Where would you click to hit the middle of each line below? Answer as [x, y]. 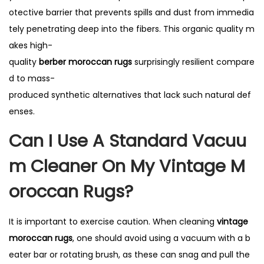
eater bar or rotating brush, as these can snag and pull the [131, 255]
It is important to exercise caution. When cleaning [113, 222]
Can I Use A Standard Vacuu [128, 141]
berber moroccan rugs [85, 62]
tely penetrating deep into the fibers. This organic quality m [132, 29]
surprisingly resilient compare [193, 62]
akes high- [31, 45]
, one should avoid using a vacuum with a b [161, 238]
